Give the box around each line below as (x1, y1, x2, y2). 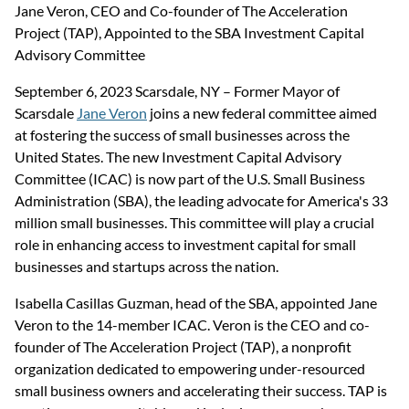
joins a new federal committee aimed (147, 104, 380, 122)
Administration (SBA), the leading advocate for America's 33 (15, 192, 391, 210)
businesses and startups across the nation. (15, 257, 278, 276)
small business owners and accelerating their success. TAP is (15, 382, 390, 400)
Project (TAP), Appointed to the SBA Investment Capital (15, 24, 367, 42)
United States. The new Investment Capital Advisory (15, 148, 344, 166)
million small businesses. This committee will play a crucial (15, 214, 377, 232)
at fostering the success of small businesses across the (15, 126, 352, 144)
